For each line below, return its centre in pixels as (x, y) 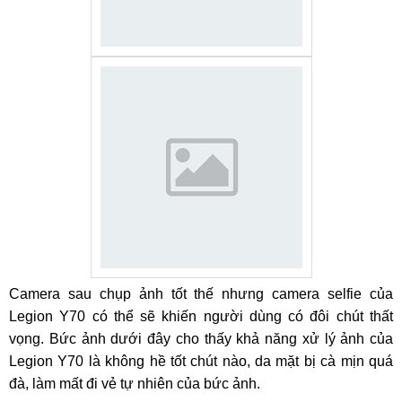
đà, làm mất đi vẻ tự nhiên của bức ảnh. (135, 384)
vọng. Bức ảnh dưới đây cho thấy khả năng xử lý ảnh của (201, 339)
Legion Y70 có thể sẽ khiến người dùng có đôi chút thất (201, 316)
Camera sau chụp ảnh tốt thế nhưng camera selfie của (201, 294)
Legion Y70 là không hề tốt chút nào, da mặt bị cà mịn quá (201, 361)
